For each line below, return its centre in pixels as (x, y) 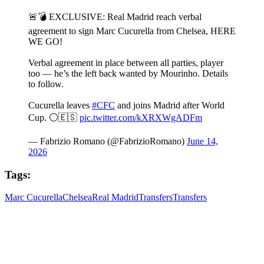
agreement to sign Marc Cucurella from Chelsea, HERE (132, 31)
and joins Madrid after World (170, 105)
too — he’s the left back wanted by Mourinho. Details (128, 73)
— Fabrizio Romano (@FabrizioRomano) (108, 141)
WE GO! (45, 41)
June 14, (202, 141)
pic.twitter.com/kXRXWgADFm (141, 117)
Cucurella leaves (60, 105)
